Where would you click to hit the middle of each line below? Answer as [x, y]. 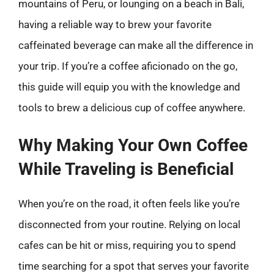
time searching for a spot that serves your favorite [134, 266]
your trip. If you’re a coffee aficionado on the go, [128, 66]
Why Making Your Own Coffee [133, 145]
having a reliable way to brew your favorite [115, 24]
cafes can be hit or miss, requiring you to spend [127, 245]
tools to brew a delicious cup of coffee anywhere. [132, 107]
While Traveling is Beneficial [126, 169]
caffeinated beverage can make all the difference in [136, 45]
